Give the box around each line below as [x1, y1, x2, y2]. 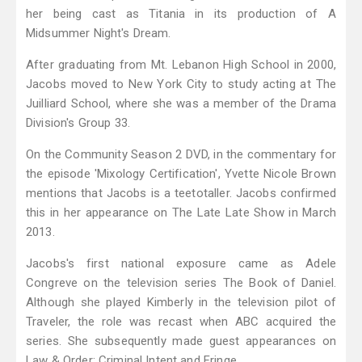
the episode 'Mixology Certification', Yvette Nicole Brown [26, 166, 336, 182]
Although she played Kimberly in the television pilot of [26, 295, 336, 310]
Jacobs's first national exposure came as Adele [26, 256, 336, 271]
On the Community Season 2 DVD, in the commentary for [26, 147, 336, 162]
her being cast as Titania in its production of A [26, 6, 336, 22]
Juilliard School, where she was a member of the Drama [26, 96, 336, 112]
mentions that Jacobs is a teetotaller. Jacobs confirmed [26, 186, 336, 201]
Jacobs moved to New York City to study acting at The [26, 77, 336, 92]
